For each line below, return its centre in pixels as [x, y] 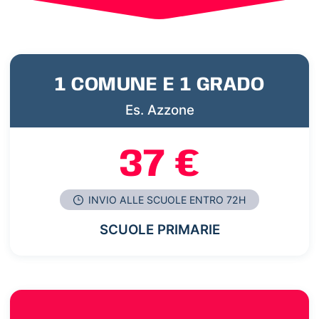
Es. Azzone [159, 110]
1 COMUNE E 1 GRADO [159, 85]
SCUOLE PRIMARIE [159, 229]
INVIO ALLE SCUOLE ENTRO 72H [166, 199]
